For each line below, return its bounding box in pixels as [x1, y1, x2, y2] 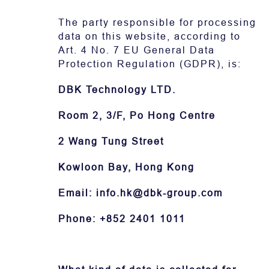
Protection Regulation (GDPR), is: [58, 59, 241, 69]
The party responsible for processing [58, 17, 256, 28]
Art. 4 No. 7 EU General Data [58, 45, 215, 55]
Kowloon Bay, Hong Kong [58, 162, 195, 172]
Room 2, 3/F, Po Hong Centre [58, 110, 216, 121]
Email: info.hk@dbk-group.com [58, 188, 223, 198]
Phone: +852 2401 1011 [58, 214, 186, 224]
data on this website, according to [58, 31, 241, 41]
